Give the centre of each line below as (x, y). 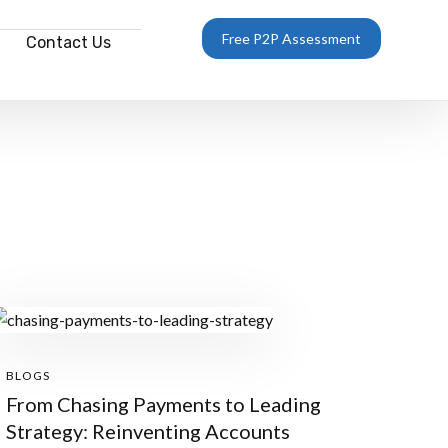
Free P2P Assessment (291, 38)
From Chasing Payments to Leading (163, 404)
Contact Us (69, 42)
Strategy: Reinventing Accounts (148, 431)
